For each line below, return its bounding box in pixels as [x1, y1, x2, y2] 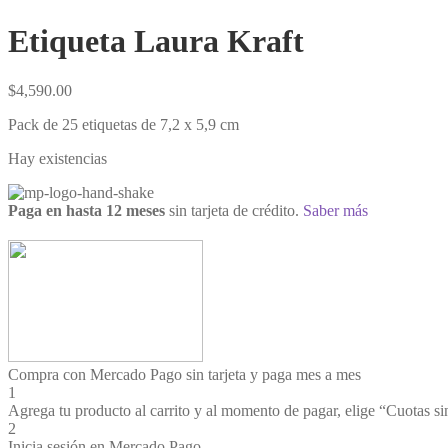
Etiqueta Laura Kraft [8, 23, 304, 60]
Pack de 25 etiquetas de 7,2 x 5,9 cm [8, 115, 239, 133]
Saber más [303, 201, 368, 219]
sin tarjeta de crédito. [165, 201, 299, 219]
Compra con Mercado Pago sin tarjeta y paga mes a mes [8, 365, 361, 383]
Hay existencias [8, 149, 107, 167]
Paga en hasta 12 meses [8, 201, 165, 219]
